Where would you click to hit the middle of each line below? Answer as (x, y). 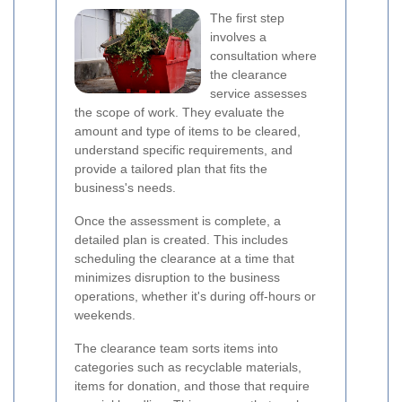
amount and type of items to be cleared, (188, 131)
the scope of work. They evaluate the (179, 112)
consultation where (263, 56)
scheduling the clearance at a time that (184, 258)
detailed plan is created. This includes (181, 240)
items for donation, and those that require (192, 386)
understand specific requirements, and (184, 150)
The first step (247, 18)
